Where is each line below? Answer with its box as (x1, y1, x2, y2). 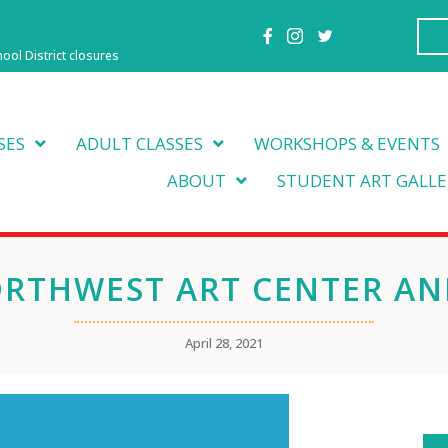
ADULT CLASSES (76, 132, 204, 156)
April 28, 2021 (185, 334, 263, 353)
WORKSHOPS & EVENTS (254, 132, 441, 156)
